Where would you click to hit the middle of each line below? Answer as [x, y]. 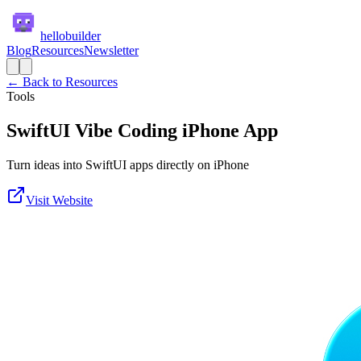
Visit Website [59, 200]
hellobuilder [71, 36]
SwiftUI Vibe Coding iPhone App [142, 130]
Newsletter [111, 50]
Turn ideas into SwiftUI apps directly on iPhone [128, 164]
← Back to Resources [62, 82]
